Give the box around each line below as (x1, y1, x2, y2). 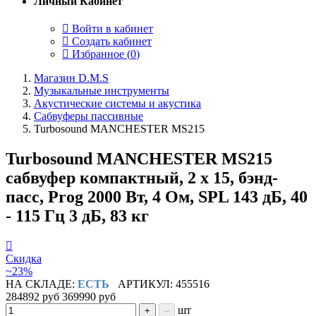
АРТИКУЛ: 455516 (109, 277, 209, 290)
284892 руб (6, 290, 59, 303)
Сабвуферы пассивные (34, 109, 143, 122)
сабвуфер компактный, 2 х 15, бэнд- (6, 168, 278, 187)
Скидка (6, 252, 42, 265)
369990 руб (62, 290, 116, 303)
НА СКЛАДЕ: (6, 277, 78, 290)
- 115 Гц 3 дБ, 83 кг (6, 206, 149, 225)
